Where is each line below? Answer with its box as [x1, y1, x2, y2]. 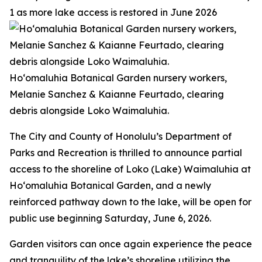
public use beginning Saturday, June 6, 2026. [9, 212, 211, 224]
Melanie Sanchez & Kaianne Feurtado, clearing [9, 88, 224, 100]
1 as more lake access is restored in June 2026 [9, 6, 217, 18]
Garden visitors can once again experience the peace [9, 238, 252, 250]
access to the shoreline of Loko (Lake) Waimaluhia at [9, 163, 251, 175]
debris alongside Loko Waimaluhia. [9, 105, 169, 116]
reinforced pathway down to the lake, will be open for [9, 196, 251, 208]
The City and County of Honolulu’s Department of [9, 130, 232, 142]
